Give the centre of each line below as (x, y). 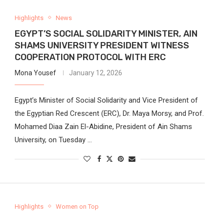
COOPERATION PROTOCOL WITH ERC (90, 57)
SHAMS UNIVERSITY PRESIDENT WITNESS (102, 45)
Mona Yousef (35, 73)
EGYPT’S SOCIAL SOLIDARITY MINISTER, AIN (106, 33)
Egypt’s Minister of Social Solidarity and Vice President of (106, 100)
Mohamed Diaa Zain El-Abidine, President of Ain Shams (103, 126)
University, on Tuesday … (53, 140)
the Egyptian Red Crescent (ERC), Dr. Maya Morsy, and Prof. (109, 113)
